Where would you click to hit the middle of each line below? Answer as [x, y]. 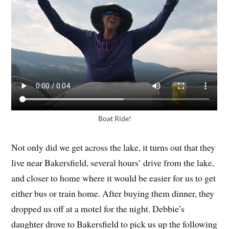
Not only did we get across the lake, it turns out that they [113, 147]
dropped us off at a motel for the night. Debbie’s [98, 208]
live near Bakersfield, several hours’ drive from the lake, [113, 162]
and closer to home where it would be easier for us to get [114, 178]
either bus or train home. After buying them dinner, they [113, 193]
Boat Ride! [114, 118]
